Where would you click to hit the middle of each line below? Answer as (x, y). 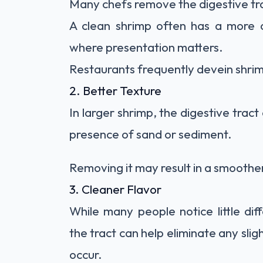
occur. (86, 254)
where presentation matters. (146, 47)
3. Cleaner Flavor (115, 189)
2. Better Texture (115, 90)
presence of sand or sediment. (151, 134)
